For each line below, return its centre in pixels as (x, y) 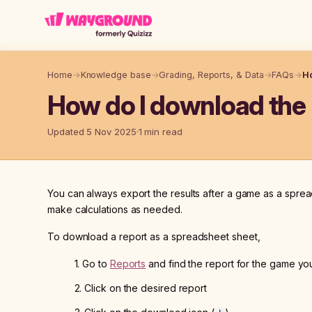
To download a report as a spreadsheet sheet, (154, 236)
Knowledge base (116, 75)
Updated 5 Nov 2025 (92, 132)
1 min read (160, 132)
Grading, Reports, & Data (211, 75)
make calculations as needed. (115, 209)
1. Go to (92, 264)
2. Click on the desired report (142, 288)
